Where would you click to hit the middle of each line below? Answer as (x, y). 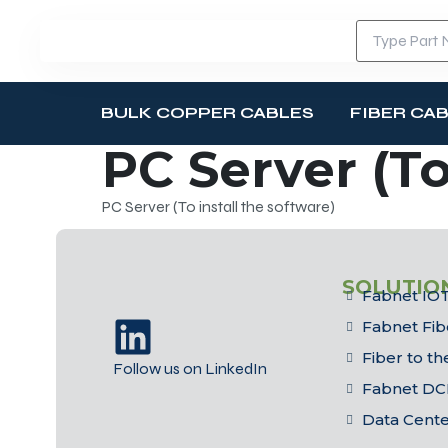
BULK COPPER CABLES (207, 112)
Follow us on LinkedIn (190, 368)
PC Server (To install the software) (218, 206)
